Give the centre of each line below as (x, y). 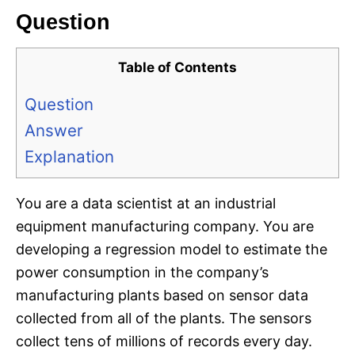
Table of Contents (177, 67)
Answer (54, 131)
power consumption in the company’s (142, 273)
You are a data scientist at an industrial (146, 204)
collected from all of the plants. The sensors (164, 319)
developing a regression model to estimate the (172, 250)
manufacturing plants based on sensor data (162, 296)
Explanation (69, 157)
